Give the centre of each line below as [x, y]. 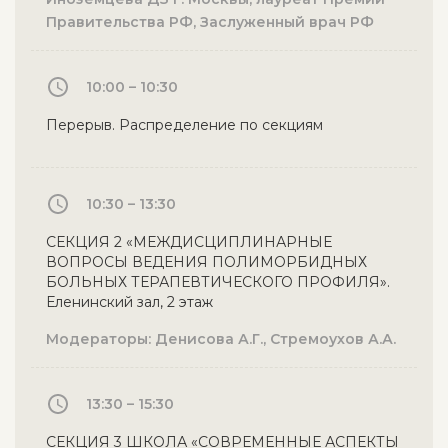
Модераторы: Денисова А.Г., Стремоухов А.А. [221, 339]
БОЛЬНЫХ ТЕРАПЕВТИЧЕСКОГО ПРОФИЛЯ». [218, 282]
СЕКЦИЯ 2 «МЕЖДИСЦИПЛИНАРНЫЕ [189, 242]
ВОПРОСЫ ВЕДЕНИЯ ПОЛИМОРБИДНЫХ [206, 262]
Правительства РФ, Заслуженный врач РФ [210, 22]
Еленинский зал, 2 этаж [129, 302]
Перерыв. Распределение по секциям [184, 125]
